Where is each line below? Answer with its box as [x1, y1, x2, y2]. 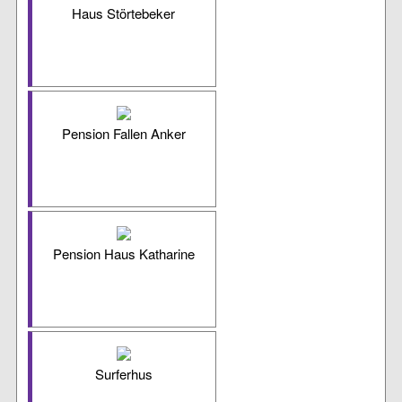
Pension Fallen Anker [61, 124, 186, 144]
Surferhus [94, 364, 153, 384]
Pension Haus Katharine [52, 244, 195, 264]
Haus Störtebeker [72, 4, 176, 23]
